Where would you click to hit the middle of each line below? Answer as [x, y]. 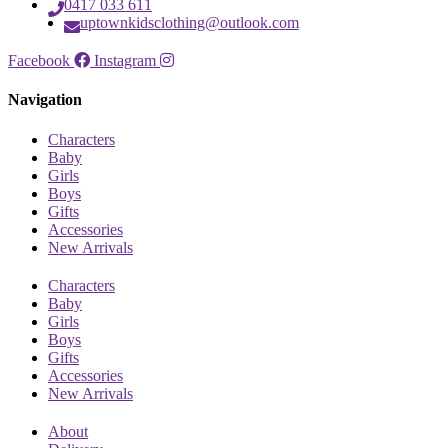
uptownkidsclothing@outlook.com [189, 23]
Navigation [45, 100]
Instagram [125, 61]
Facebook [39, 61]
